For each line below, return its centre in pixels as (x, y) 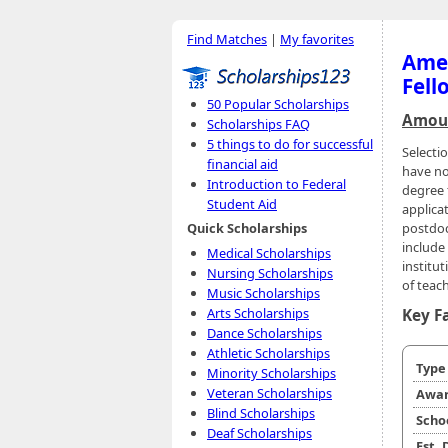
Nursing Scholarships (270, 273)
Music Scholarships (263, 293)
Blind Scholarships (261, 413)
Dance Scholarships (264, 333)
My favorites (317, 39)
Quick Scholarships (247, 228)
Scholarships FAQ (258, 124)
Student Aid (242, 204)
